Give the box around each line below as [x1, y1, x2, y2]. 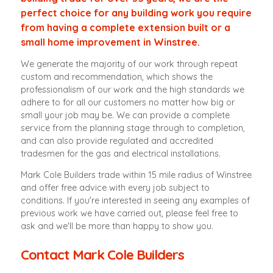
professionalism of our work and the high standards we [21, 84, 245, 96]
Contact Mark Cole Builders [21, 246, 185, 263]
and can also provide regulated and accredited [21, 135, 214, 147]
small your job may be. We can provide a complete [21, 110, 230, 121]
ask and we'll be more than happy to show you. [21, 221, 214, 232]
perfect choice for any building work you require [21, 6, 252, 19]
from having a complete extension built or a [21, 21, 231, 34]
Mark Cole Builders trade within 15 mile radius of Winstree [21, 169, 252, 181]
